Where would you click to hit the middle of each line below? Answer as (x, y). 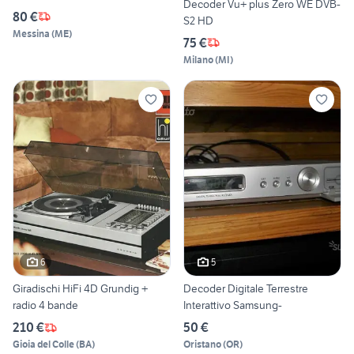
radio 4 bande (45, 305)
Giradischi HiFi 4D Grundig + (80, 289)
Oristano (202, 345)
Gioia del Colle (43, 345)
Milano (198, 59)
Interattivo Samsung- (233, 305)
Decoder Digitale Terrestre (246, 289)
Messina (31, 33)
